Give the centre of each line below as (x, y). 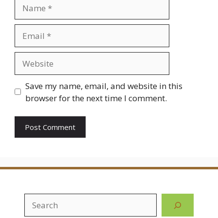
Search (37, 200)
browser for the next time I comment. (96, 98)
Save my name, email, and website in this (104, 86)
